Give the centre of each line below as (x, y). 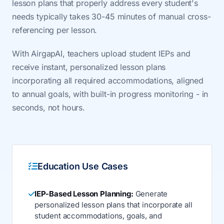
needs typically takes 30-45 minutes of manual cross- (111, 16)
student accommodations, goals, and (98, 216)
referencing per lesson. (55, 30)
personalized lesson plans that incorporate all (113, 205)
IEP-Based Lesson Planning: (84, 194)
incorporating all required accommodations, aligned (108, 80)
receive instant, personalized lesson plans (89, 67)
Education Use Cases (82, 166)
